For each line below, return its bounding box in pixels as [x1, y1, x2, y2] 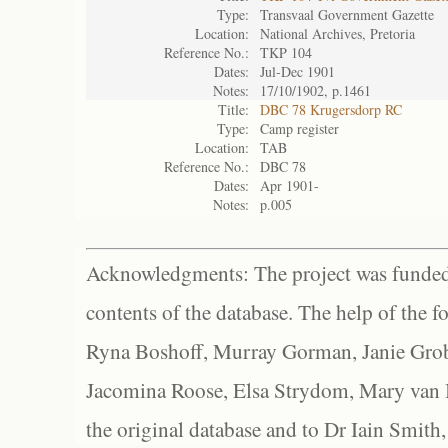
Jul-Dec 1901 [260, 62, 335, 81]
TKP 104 [260, 43, 312, 62]
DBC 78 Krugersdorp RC [260, 100, 402, 119]
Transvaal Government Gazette [260, 5, 434, 24]
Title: [218, 100, 249, 119]
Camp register [260, 119, 339, 138]
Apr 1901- [260, 176, 319, 195]
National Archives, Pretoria [260, 24, 415, 43]
